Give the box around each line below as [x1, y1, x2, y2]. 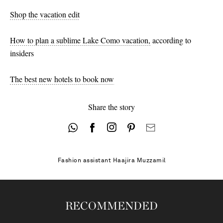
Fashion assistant [57, 158, 113, 164]
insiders [10, 48, 34, 59]
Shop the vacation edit [10, 9, 80, 20]
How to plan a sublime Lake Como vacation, [10, 35, 150, 46]
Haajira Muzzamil [112, 158, 166, 164]
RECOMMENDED [65, 199, 158, 213]
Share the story [88, 102, 135, 112]
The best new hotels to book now [10, 74, 114, 85]
